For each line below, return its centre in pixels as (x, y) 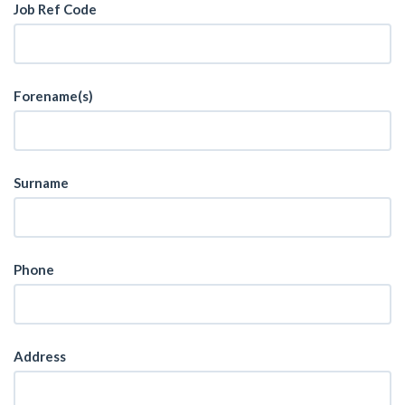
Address (40, 356)
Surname (41, 183)
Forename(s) (53, 96)
